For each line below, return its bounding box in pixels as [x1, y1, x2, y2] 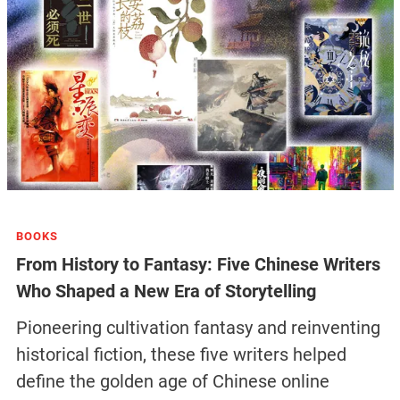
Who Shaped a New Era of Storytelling [15, 280, 316, 303]
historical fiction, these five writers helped [15, 343, 346, 365]
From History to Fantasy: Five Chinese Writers [15, 254, 380, 276]
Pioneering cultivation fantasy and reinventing [15, 316, 380, 338]
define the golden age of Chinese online [15, 370, 329, 392]
